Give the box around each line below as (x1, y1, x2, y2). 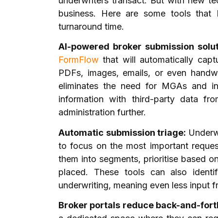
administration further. (58, 107, 148, 118)
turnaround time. (58, 21, 127, 32)
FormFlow (58, 54, 99, 65)
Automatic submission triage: (58, 127, 188, 138)
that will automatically (99, 54, 194, 65)
